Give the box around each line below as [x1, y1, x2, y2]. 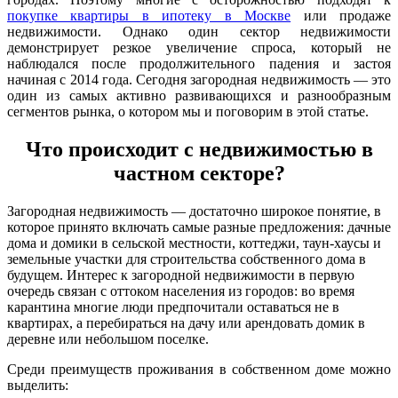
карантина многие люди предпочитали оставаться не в [7, 298, 339, 314]
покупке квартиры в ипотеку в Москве [7, 7, 291, 23]
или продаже [303, 7, 392, 23]
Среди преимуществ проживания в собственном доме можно [7, 361, 391, 377]
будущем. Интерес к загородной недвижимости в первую [7, 267, 354, 283]
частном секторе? [113, 161, 285, 185]
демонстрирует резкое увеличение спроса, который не [7, 39, 391, 55]
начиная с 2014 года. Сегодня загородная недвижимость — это [7, 71, 391, 87]
